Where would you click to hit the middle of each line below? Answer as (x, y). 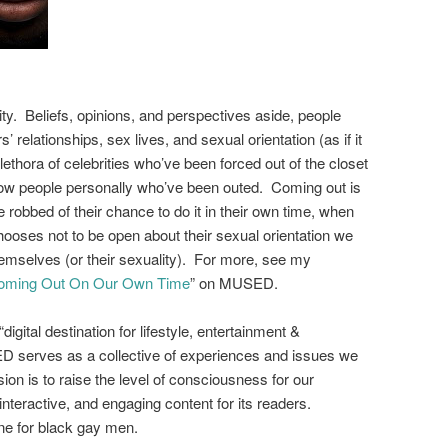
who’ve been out (189, 186)
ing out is (331, 186)
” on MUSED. (233, 282)
